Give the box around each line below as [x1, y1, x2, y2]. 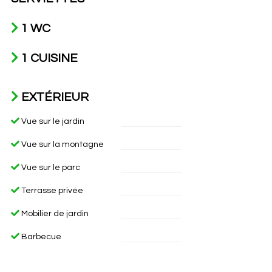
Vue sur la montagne [19, 140, 104, 149]
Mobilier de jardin [19, 209, 89, 218]
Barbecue [19, 233, 61, 241]
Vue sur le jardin [19, 117, 84, 126]
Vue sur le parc [19, 163, 80, 172]
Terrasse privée [19, 186, 83, 195]
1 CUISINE [18, 52, 78, 64]
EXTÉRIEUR [18, 91, 89, 103]
